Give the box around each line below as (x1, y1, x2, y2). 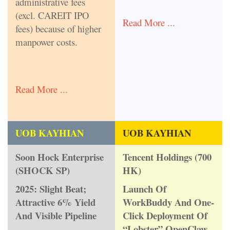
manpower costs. (15, 35, 78, 48)
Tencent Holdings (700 (123, 150, 212, 164)
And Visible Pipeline (15, 208, 97, 222)
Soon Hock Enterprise (15, 150, 104, 164)
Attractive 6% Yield (15, 195, 95, 209)
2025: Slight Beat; (15, 181, 86, 196)
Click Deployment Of (123, 208, 207, 222)
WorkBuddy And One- (123, 195, 214, 209)
